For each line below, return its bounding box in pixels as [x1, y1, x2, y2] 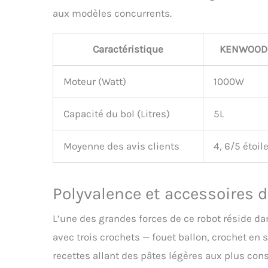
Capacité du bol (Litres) [63, 108, 170, 120]
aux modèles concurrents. [53, 7, 172, 20]
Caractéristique [93, 43, 163, 56]
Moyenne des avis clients [63, 140, 179, 153]
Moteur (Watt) [63, 75, 126, 88]
